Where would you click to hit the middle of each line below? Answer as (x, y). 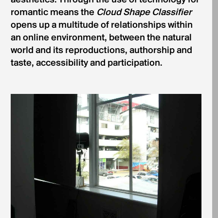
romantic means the (53, 13)
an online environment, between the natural (101, 38)
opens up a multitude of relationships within (101, 26)
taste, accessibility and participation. (86, 64)
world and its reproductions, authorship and (101, 51)
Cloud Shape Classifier (144, 13)
